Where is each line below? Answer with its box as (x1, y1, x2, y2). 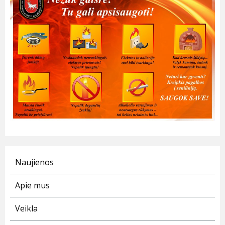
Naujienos (15, 156, 54, 168)
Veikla (15, 202, 38, 214)
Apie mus (15, 179, 50, 191)
